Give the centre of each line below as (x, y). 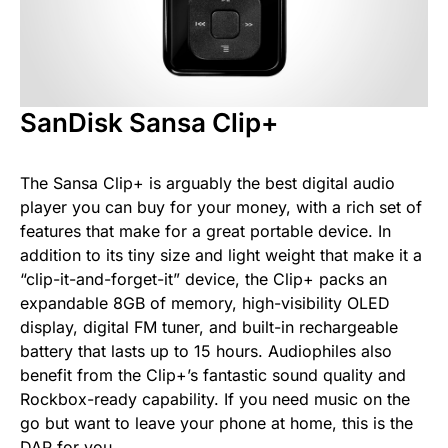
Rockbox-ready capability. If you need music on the (215, 399)
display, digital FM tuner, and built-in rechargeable (209, 327)
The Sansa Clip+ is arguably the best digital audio (207, 183)
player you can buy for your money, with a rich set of (221, 207)
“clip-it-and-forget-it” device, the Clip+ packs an (203, 279)
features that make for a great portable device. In (205, 231)
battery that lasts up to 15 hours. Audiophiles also (206, 351)
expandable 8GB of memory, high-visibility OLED (205, 303)
